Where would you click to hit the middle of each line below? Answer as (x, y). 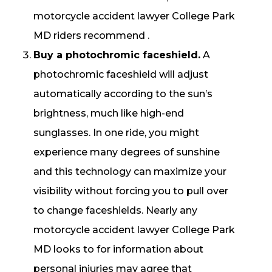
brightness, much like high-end (109, 114)
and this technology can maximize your (130, 172)
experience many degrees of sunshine (127, 152)
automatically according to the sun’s (123, 94)
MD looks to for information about (118, 250)
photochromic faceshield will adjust (121, 75)
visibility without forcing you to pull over (131, 191)
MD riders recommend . (91, 36)
